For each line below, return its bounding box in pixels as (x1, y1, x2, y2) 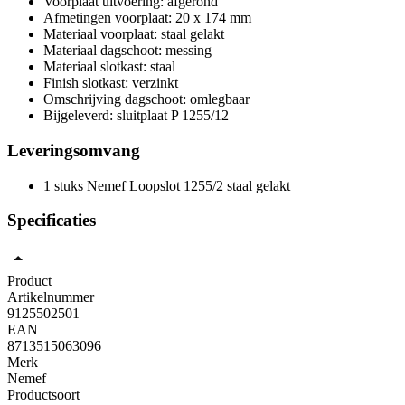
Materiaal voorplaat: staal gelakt (43, 26, 224, 42)
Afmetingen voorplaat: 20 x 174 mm (43, 10, 251, 26)
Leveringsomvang (7, 140, 140, 160)
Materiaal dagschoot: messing (43, 42, 212, 59)
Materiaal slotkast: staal (43, 59, 175, 75)
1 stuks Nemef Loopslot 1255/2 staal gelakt (43, 177, 290, 193)
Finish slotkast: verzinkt (43, 75, 178, 91)
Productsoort (7, 387, 80, 403)
